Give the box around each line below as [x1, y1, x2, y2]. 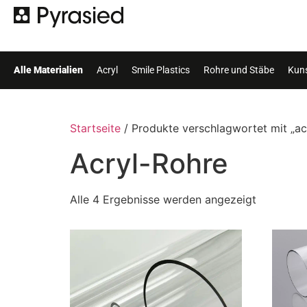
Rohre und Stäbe [204, 63, 274, 76]
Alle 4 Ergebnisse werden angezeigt [70, 193, 256, 206]
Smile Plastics [132, 63, 190, 76]
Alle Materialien [14, 63, 83, 76]
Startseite [70, 121, 121, 135]
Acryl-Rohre [70, 147, 228, 180]
